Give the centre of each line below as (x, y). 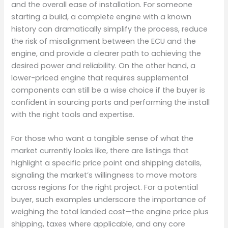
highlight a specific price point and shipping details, (107, 163)
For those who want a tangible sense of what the (103, 139)
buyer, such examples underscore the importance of (109, 200)
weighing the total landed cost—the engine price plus (110, 212)
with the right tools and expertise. (73, 114)
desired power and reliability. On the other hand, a (104, 65)
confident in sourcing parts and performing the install (111, 102)
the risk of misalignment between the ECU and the (104, 41)
